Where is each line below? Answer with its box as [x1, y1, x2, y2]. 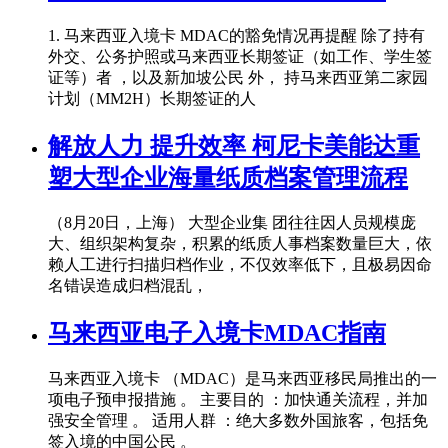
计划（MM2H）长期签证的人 [48, 89, 256, 107]
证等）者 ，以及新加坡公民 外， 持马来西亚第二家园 [48, 68, 428, 86]
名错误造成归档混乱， [48, 277, 208, 295]
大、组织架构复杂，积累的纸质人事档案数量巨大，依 [48, 235, 432, 253]
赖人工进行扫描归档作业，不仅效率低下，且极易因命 [48, 256, 432, 274]
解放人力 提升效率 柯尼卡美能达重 [48, 132, 420, 159]
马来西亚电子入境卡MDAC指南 [48, 320, 386, 347]
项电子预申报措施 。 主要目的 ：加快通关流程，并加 [48, 391, 428, 409]
